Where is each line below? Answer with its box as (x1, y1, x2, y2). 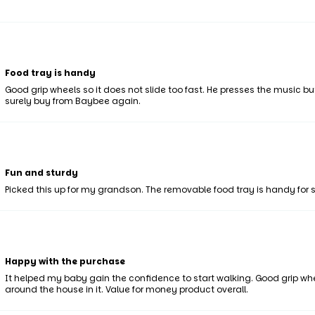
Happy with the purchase (4, 255, 125, 268)
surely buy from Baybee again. (4, 95, 141, 108)
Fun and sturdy (4, 167, 78, 179)
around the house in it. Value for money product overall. (4, 283, 248, 296)
